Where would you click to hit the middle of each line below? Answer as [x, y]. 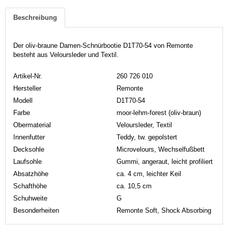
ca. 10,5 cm [134, 186]
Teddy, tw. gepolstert [147, 137]
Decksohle [29, 149]
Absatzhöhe [31, 174]
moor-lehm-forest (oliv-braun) [159, 112]
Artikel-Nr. [28, 76]
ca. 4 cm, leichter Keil [149, 174]
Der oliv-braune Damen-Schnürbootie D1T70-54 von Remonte [103, 45]
